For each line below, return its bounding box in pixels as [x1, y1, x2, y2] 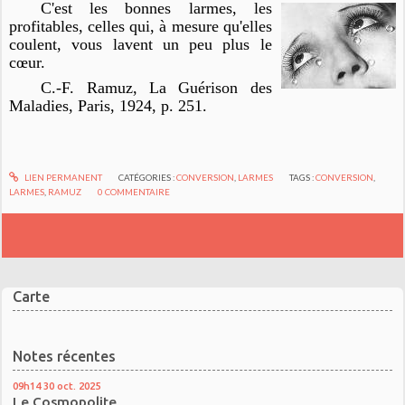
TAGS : [289, 171, 316, 183]
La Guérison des [148, 79, 272, 98]
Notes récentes [13, 347, 117, 364]
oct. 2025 [57, 380, 101, 392]
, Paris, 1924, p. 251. [69, 97, 208, 116]
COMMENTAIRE [105, 185, 171, 197]
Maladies [9, 97, 70, 116]
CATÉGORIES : [118, 171, 176, 183]
